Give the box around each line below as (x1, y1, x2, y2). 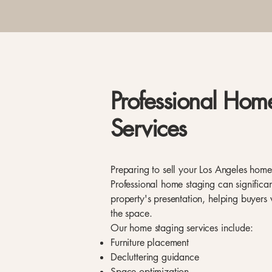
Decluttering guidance (110, 251, 199, 263)
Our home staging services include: (110, 222, 253, 234)
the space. (110, 207, 152, 220)
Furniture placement (110, 236, 189, 249)
